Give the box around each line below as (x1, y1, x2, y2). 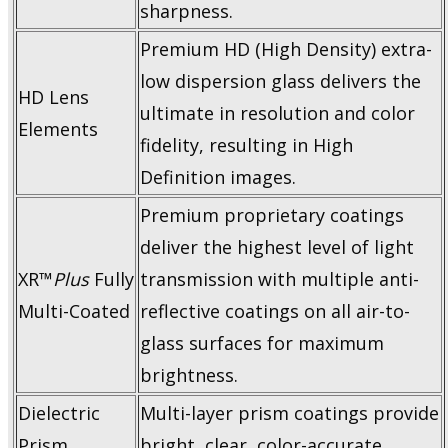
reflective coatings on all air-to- (140, 299, 410, 324)
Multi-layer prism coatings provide (140, 401, 439, 426)
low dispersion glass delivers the (140, 69, 421, 94)
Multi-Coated (18, 299, 130, 324)
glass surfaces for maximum (140, 331, 384, 356)
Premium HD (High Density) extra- (140, 37, 432, 62)
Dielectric (18, 401, 100, 426)
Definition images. (140, 165, 296, 190)
